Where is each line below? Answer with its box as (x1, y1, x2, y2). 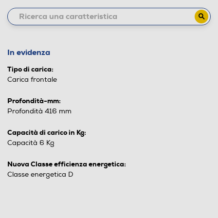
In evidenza (7, 47, 50, 57)
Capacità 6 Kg (7, 138, 54, 147)
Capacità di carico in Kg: (7, 127, 86, 137)
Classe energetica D (7, 170, 73, 179)
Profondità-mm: (7, 96, 61, 105)
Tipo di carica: (7, 64, 54, 73)
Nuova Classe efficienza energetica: (7, 159, 126, 168)
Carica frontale (7, 75, 57, 84)
